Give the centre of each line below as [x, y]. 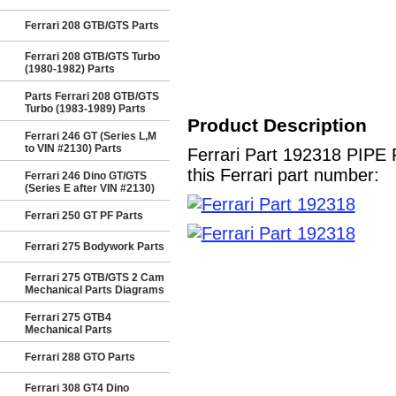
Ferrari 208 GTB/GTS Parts [92, 26]
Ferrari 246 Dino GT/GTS [86, 176]
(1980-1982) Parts [70, 69]
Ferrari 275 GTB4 [68, 317]
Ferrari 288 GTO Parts [80, 357]
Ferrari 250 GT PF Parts [84, 216]
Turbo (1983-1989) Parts [85, 109]
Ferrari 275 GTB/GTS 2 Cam [95, 278]
